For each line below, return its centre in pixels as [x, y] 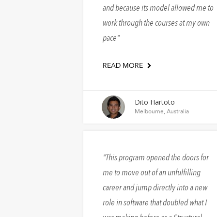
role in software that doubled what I [155, 203]
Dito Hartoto [155, 102]
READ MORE [124, 66]
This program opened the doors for [157, 158]
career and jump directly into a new [155, 188]
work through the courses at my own [156, 23]
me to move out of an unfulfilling [152, 173]
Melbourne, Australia [162, 112]
